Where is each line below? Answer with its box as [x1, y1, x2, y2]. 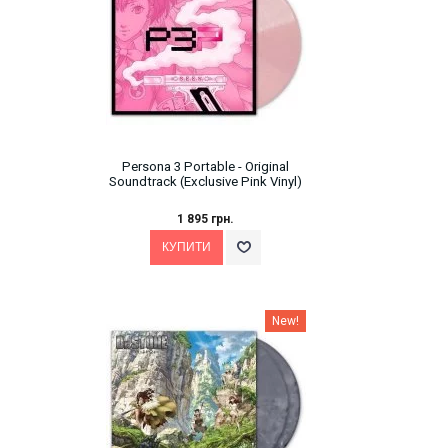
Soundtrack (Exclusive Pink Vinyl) [109, 174, 302, 190]
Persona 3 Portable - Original [122, 159, 289, 175]
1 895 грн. [177, 211, 234, 226]
